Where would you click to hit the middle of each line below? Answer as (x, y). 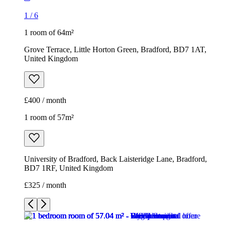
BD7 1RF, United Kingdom (69, 168)
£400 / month (45, 100)
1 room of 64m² (49, 33)
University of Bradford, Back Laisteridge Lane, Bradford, (116, 159)
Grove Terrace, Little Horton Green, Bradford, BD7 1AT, (115, 50)
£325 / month (45, 185)
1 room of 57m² (49, 118)
